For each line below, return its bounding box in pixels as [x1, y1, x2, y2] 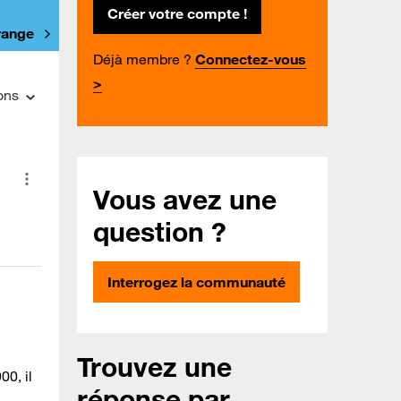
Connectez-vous [195, 50, 306, 69]
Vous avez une [93, 183, 277, 217]
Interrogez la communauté [107, 273, 286, 292]
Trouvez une [77, 350, 232, 384]
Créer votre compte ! [107, 4, 247, 23]
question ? [93, 215, 226, 249]
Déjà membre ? [93, 50, 192, 69]
